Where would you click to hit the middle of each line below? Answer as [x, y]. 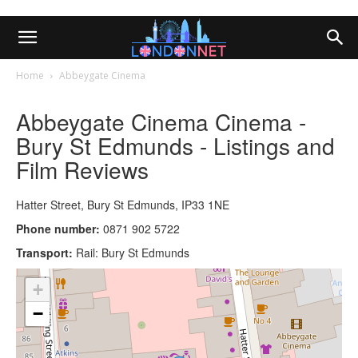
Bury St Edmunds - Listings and [175, 145]
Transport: [46, 252]
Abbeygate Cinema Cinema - [161, 121]
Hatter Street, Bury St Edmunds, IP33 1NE [123, 204]
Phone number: [58, 228]
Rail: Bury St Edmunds [133, 252]
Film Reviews [82, 169]
